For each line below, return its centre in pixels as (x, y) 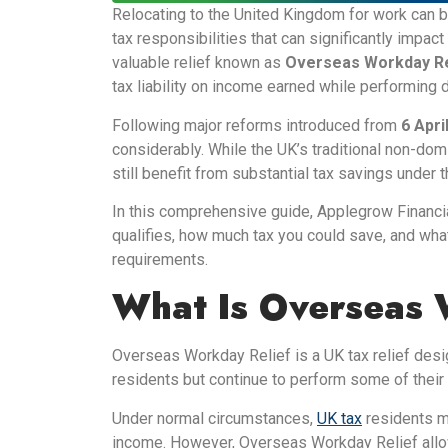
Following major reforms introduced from (256, 125)
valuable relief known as (198, 63)
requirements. (160, 259)
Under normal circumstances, (214, 418)
